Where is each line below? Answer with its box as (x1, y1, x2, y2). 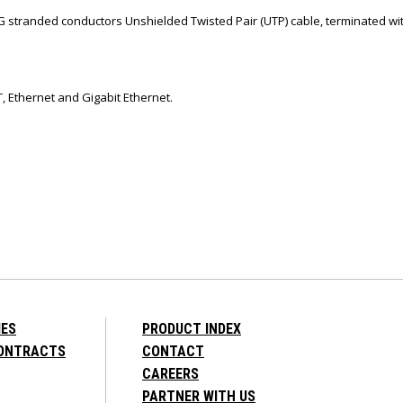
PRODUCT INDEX (142, 319, 241, 337)
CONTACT (142, 342, 204, 360)
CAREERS (142, 364, 199, 382)
